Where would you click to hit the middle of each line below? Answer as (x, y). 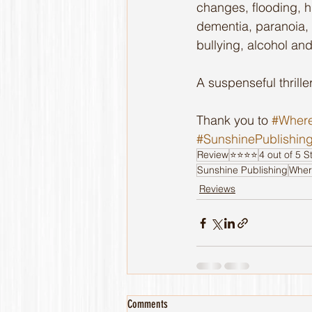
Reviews (217, 189)
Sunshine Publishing (242, 170)
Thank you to (234, 120)
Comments (148, 304)
